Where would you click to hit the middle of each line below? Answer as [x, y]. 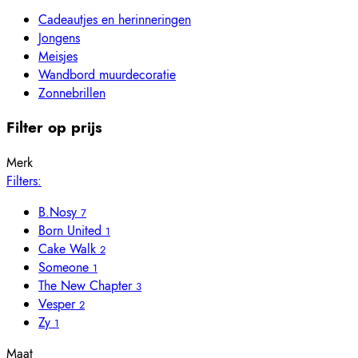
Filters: [24, 181]
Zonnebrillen [72, 93]
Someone [66, 268]
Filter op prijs [54, 128]
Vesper [59, 304]
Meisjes [58, 56]
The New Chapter [87, 286]
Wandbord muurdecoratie [107, 74]
